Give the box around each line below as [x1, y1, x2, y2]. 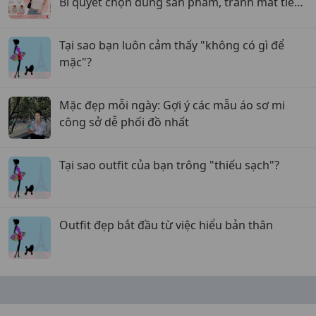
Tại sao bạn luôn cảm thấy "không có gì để [59, 37, 284, 53]
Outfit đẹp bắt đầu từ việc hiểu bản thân [59, 217, 273, 233]
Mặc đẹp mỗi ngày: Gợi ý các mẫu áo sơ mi [59, 97, 285, 113]
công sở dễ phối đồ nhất [59, 114, 189, 130]
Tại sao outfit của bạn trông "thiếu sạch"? [59, 157, 279, 173]
